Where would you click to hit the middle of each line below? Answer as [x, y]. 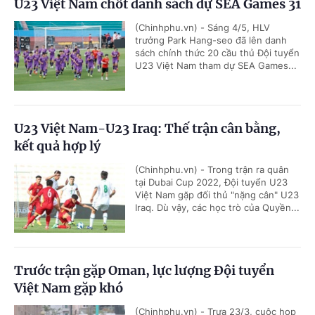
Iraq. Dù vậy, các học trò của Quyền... [217, 207]
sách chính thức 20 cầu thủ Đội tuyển [217, 53]
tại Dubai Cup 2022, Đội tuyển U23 [211, 182]
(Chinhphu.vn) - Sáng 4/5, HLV [202, 27]
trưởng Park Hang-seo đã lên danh [211, 40]
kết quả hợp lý [57, 146]
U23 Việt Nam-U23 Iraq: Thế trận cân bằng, [147, 128]
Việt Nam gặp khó [69, 288]
